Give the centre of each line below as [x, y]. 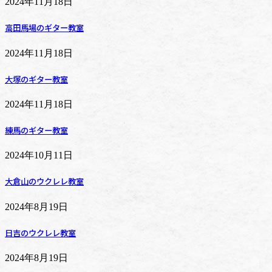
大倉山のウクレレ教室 [44, 182]
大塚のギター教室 [36, 79]
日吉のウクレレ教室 [40, 233]
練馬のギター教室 [36, 131]
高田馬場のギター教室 [44, 28]
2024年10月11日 [39, 155]
